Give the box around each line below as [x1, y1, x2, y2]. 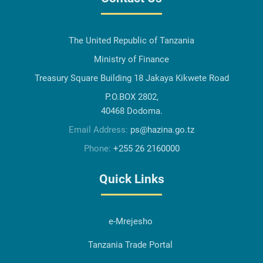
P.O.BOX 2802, [104, 92, 159, 103]
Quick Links [99, 172, 164, 187]
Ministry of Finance [94, 54, 169, 65]
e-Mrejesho [108, 216, 153, 227]
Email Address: [69, 124, 130, 136]
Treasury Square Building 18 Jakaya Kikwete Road [34, 73, 229, 84]
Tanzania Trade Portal [88, 240, 173, 251]
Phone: [83, 143, 113, 154]
